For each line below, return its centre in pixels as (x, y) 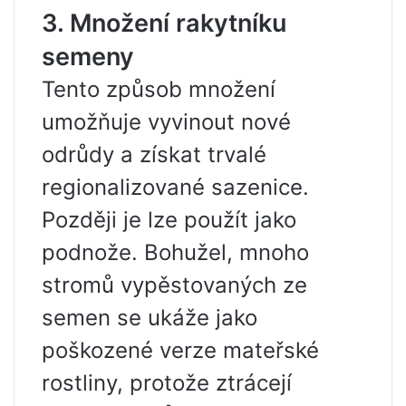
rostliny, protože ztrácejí (167, 383)
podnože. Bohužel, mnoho (175, 253)
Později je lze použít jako (169, 220)
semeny (88, 57)
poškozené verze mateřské (180, 351)
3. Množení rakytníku (164, 24)
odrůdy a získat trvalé (154, 155)
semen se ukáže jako (150, 318)
